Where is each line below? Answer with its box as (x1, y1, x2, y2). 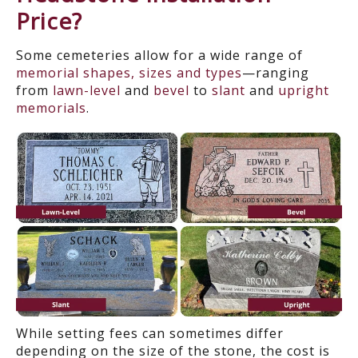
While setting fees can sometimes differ (16, 324, 284, 342)
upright (278, 82, 329, 100)
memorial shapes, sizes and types (16, 64, 242, 82)
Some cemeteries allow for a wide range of (16, 46, 303, 65)
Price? (16, 6, 82, 37)
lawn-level (53, 82, 121, 100)
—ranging (242, 64, 309, 82)
